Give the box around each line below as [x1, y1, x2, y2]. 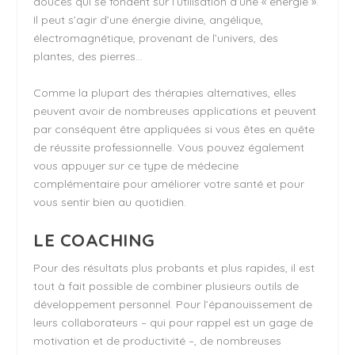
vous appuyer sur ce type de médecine [33, 158, 239, 173]
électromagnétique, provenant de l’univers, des [33, 31, 279, 46]
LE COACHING [33, 228, 155, 251]
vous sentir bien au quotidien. [33, 194, 187, 209]
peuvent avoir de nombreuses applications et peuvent [33, 103, 317, 118]
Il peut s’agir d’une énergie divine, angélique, [33, 13, 264, 28]
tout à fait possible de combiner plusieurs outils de [33, 278, 300, 293]
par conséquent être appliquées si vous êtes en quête [33, 121, 315, 136]
